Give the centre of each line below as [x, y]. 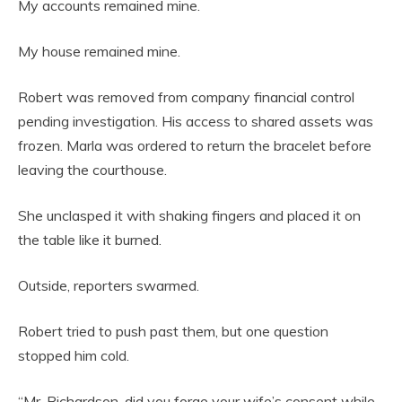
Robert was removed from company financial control [186, 97]
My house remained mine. [99, 51]
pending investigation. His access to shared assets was [196, 121]
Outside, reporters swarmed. [109, 285]
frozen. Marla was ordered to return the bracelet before [195, 145]
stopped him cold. [74, 355]
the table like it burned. [90, 240]
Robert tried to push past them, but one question [173, 331]
